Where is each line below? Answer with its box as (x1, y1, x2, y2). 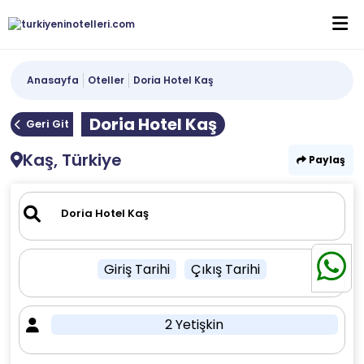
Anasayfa (27, 73, 80, 87)
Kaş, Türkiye (23, 149, 123, 171)
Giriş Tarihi (103, 260, 170, 279)
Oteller (88, 73, 125, 87)
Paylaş (305, 153, 345, 167)
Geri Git (26, 116, 70, 132)
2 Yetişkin (165, 315, 224, 334)
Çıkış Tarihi (190, 260, 260, 279)
